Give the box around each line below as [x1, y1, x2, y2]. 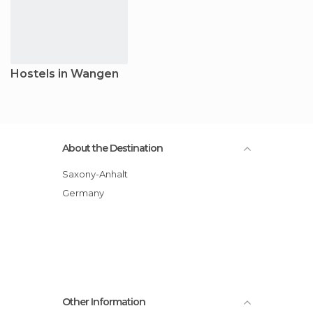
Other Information [62, 295, 145, 308]
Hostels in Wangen [10, 66, 119, 80]
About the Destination [62, 141, 163, 154]
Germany [69, 187, 104, 198]
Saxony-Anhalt [68, 168, 128, 180]
